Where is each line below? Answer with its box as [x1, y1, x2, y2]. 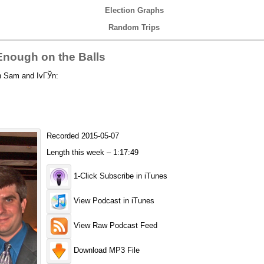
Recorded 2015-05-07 [46, 131, 119, 141]
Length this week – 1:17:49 [46, 148, 138, 157]
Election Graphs [104, 6, 164, 15]
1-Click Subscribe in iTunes [71, 171, 167, 181]
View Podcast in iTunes [71, 196, 154, 206]
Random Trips [108, 23, 160, 32]
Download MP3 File [71, 246, 140, 255]
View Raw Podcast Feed [71, 221, 157, 230]
